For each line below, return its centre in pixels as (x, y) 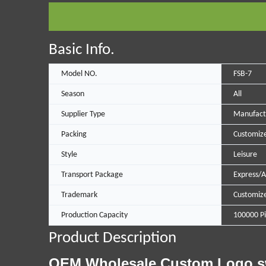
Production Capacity (94, 216)
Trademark (79, 195)
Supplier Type (83, 115)
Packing (74, 135)
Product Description (113, 239)
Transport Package (92, 175)
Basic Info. (82, 50)
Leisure (245, 155)
